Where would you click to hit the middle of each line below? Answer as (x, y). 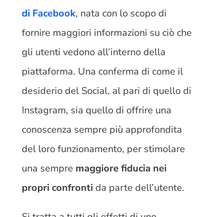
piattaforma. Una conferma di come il (102, 71)
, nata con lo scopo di (121, 13)
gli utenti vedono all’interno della (93, 52)
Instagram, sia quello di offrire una (96, 110)
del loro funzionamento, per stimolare (103, 149)
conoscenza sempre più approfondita (102, 129)
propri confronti (57, 187)
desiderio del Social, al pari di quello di (106, 91)
